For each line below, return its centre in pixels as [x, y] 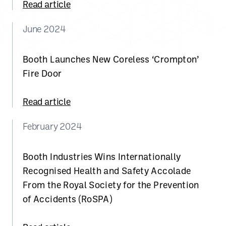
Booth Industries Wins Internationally [102, 156]
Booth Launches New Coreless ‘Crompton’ [111, 59]
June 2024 [44, 29]
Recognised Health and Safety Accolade [107, 171]
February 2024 [52, 126]
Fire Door [42, 73]
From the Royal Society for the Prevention [111, 185]
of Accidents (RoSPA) [68, 199]
